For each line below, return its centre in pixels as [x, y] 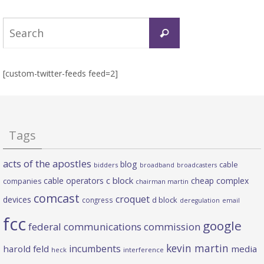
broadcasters [197, 165]
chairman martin [162, 181]
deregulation [200, 201]
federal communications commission [114, 227]
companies [22, 181]
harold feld [26, 249]
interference [143, 250]
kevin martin [197, 248]
